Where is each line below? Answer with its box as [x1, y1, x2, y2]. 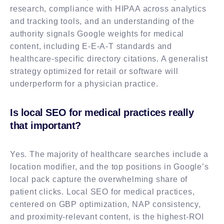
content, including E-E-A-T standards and [10, 41, 172, 50]
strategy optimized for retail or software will [10, 66, 178, 75]
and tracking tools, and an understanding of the [10, 16, 194, 25]
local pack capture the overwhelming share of [10, 174, 188, 183]
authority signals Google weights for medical [10, 29, 184, 38]
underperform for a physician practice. [10, 79, 158, 88]
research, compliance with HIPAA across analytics [10, 4, 206, 13]
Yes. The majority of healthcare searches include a [10, 149, 208, 158]
